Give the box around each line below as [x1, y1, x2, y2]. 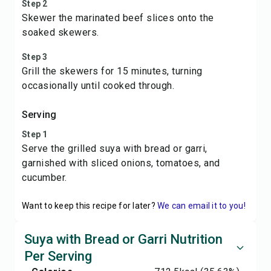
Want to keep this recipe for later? [22, 201, 155, 211]
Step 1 [22, 129, 48, 139]
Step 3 [22, 52, 48, 62]
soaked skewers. [22, 27, 99, 38]
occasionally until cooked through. [22, 80, 174, 91]
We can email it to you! [157, 201, 246, 211]
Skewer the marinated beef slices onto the [22, 12, 214, 24]
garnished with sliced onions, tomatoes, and [22, 157, 220, 169]
